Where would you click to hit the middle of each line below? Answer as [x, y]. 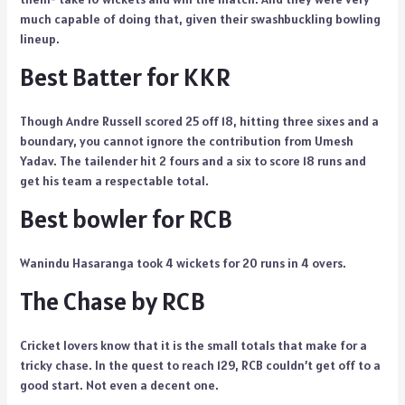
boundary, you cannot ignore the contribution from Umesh [186, 141]
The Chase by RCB [112, 301]
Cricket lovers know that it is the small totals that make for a [193, 346]
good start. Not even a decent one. [119, 386]
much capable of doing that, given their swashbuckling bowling [200, 19]
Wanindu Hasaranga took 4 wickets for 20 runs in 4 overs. [184, 264]
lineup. [39, 39]
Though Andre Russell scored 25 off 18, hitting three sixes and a [199, 122]
